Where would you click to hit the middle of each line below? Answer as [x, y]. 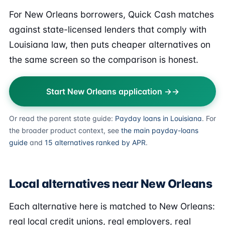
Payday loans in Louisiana [158, 118]
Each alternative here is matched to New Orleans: [112, 206]
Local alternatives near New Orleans [111, 184]
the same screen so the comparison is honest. [104, 60]
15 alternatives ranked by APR [95, 142]
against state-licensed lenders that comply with [108, 29]
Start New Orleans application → [109, 91]
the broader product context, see [65, 130]
